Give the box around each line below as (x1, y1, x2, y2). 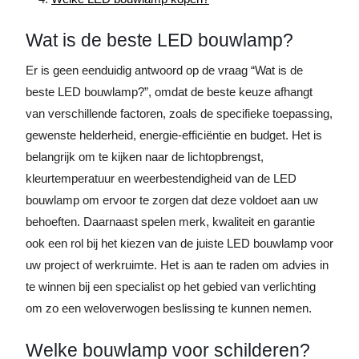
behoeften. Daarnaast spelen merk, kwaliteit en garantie (26, 215, 315, 228)
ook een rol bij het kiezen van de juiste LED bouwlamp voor (26, 236, 333, 250)
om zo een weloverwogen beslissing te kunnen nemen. (26, 301, 312, 315)
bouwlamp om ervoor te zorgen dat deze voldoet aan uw (26, 193, 318, 207)
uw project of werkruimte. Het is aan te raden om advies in (26, 258, 329, 272)
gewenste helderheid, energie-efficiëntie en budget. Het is (26, 128, 322, 142)
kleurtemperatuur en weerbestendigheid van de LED (26, 171, 296, 185)
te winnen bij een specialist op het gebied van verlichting (26, 280, 316, 293)
